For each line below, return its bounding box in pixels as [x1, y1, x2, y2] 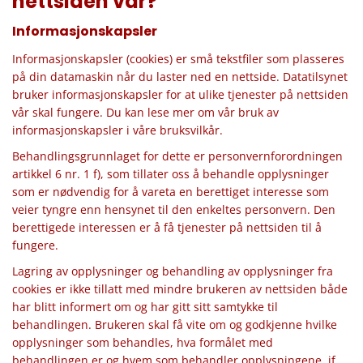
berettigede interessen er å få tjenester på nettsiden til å [12, 220, 322, 235]
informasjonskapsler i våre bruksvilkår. [12, 122, 223, 138]
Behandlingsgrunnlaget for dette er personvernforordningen [12, 148, 343, 164]
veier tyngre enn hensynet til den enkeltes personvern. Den [12, 202, 335, 217]
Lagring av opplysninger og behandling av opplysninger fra [12, 263, 333, 279]
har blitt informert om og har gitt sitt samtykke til [12, 299, 278, 314]
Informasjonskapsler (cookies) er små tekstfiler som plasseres [12, 51, 344, 66]
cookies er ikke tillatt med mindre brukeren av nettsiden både [12, 281, 348, 297]
